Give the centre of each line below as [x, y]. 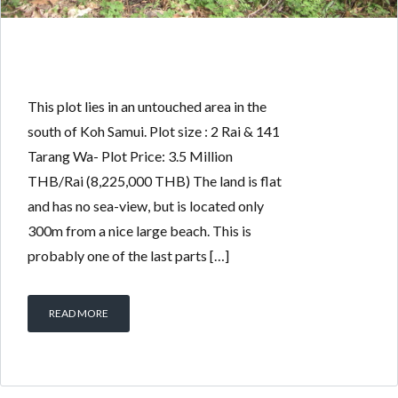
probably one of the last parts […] [128, 255]
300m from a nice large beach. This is [139, 230]
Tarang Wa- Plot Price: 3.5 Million [130, 155]
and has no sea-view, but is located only [146, 205]
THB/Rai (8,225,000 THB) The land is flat [155, 180]
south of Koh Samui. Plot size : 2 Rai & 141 [154, 131]
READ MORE [79, 313]
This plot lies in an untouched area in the [147, 106]
